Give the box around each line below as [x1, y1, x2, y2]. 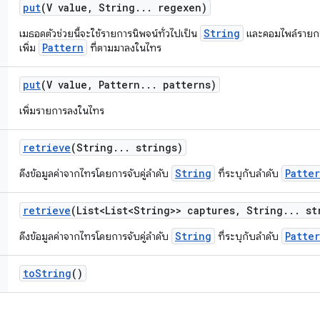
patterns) [157, 78, 216, 91]
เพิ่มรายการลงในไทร [19, 104, 104, 117]
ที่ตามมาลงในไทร [87, 41, 161, 54]
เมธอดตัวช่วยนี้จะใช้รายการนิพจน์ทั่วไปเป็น [19, 27, 200, 40]
